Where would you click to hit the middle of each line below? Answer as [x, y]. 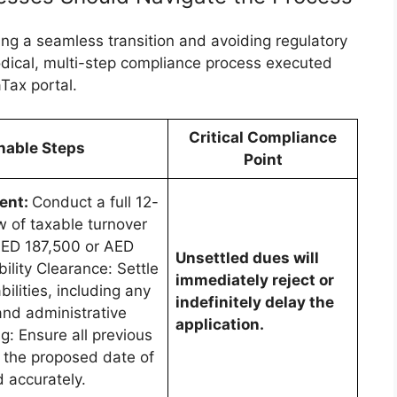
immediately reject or [255, 280]
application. [220, 325]
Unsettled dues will [247, 258]
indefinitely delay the [255, 303]
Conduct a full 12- [95, 202]
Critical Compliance [263, 138]
